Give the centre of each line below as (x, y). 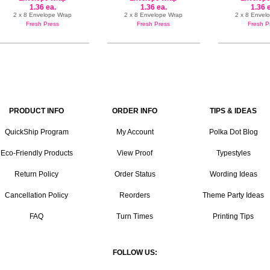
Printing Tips (234, 216)
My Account (135, 132)
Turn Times (135, 216)
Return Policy (37, 174)
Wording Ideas (233, 174)
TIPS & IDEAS (234, 111)
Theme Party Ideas (234, 195)
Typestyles (233, 153)
